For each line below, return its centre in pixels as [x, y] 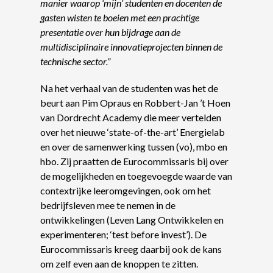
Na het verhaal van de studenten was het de [129, 88]
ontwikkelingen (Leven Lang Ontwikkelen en [132, 220]
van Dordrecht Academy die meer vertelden [131, 118]
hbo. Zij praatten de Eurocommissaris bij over [134, 161]
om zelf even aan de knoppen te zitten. [119, 264]
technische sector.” [75, 62]
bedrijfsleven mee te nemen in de [108, 205]
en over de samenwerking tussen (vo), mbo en [134, 147]
